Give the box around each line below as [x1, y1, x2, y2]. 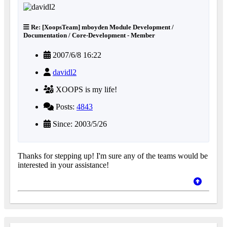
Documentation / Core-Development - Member [23, 31, 155, 39]
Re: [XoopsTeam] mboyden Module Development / [29, 23, 174, 31]
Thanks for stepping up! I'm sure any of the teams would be [18, 151, 208, 160]
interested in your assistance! [18, 160, 109, 169]
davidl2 [53, 67, 77, 77]
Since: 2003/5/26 [51, 119, 107, 128]
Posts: [54, 102, 77, 111]
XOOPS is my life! [54, 85, 117, 94]
